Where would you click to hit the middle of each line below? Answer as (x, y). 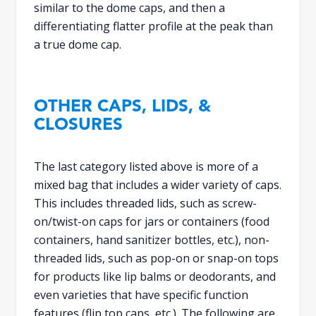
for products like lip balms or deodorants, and (155, 276)
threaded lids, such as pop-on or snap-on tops (157, 258)
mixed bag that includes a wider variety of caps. (158, 184)
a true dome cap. (78, 44)
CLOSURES (79, 125)
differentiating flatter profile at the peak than (154, 26)
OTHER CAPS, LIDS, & (123, 107)
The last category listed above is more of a (146, 166)
